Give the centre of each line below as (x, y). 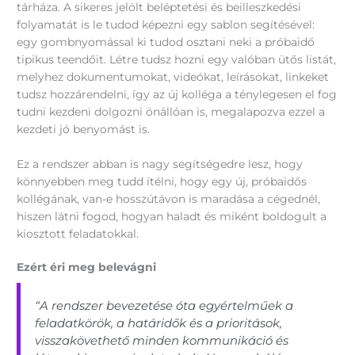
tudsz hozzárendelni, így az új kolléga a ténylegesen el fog (177, 94)
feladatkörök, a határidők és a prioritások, (159, 323)
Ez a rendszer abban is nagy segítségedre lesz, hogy (160, 164)
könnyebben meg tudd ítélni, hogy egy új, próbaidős (162, 181)
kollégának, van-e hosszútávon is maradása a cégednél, (169, 198)
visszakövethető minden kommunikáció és (162, 341)
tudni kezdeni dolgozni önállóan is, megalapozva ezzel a (171, 111)
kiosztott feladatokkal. (78, 233)
